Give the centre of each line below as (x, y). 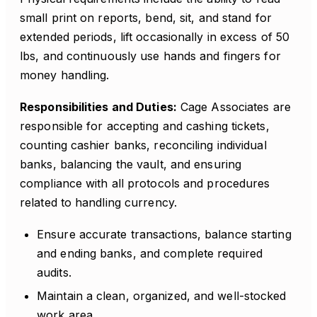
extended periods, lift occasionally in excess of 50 (155, 37)
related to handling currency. (98, 202)
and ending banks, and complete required (150, 253)
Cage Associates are (234, 107)
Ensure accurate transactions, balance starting (164, 234)
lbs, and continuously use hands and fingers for (150, 56)
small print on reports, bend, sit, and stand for (146, 18)
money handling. (65, 75)
